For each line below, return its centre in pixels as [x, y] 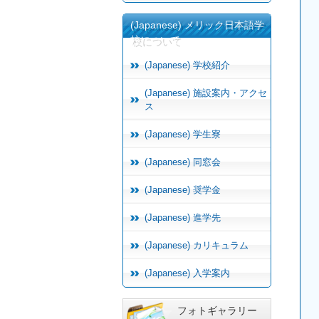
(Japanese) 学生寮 [183, 134]
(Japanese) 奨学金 [183, 189]
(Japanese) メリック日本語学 [197, 25]
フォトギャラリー [217, 310]
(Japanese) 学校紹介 [187, 65]
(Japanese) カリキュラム [197, 245]
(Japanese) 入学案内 [187, 273]
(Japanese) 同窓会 [183, 162]
